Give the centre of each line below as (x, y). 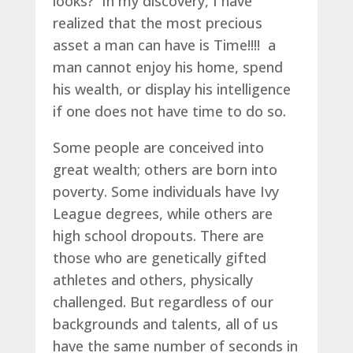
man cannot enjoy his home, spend (167, 67)
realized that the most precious (157, 22)
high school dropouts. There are (158, 235)
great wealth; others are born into (165, 169)
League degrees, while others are (162, 213)
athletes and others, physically (152, 279)
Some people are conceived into (158, 147)
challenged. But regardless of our (163, 301)
